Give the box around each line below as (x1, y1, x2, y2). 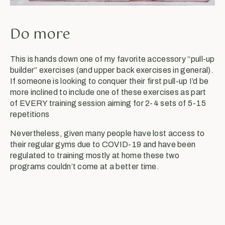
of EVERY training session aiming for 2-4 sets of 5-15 (10, 99, 206, 108)
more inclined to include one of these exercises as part (10, 88, 206, 97)
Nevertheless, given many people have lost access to (10, 129, 205, 138)
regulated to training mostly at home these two (10, 151, 180, 160)
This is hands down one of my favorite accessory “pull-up (10, 55, 215, 64)
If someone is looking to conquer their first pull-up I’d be (10, 77, 209, 86)
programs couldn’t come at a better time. (10, 162, 159, 171)
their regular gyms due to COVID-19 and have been (10, 140, 196, 149)
